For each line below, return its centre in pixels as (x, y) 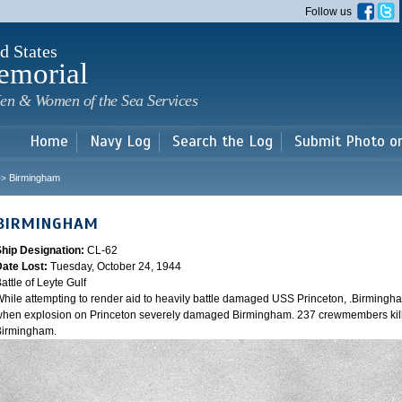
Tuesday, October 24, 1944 (116, 267)
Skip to (170, 9)
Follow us (331, 12)
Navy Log (120, 141)
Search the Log (223, 141)
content (171, 41)
